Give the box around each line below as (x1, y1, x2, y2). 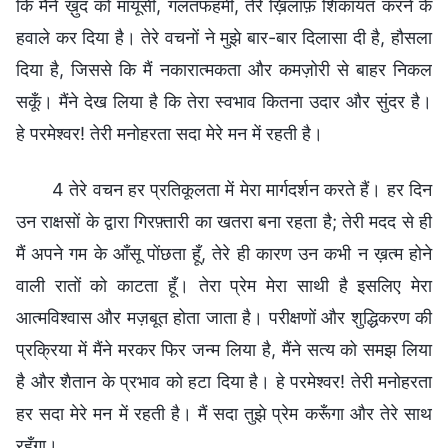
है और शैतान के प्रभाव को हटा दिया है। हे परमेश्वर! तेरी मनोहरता (16, 370, 432, 392)
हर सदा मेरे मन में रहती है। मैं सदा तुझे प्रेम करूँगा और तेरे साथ (16, 402, 432, 424)
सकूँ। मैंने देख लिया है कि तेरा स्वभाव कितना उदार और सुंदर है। (16, 90, 432, 112)
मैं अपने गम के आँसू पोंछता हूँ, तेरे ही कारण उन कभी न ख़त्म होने (16, 242, 432, 264)
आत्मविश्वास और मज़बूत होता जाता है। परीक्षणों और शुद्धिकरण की (16, 306, 432, 328)
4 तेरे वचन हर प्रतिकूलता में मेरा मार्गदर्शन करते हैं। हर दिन (52, 178, 432, 200)
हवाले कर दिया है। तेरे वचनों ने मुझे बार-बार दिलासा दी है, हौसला (16, 26, 432, 48)
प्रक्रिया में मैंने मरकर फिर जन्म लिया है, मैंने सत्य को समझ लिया (16, 338, 432, 360)
